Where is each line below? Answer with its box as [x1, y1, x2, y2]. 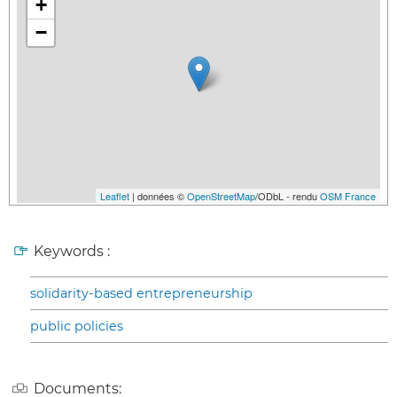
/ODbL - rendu [255, 188, 320, 203]
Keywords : [34, 242, 110, 260]
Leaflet [100, 188, 129, 203]
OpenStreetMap [187, 188, 255, 203]
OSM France [320, 188, 376, 203]
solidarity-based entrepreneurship [30, 284, 253, 301]
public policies [30, 317, 123, 334]
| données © [129, 188, 187, 203]
